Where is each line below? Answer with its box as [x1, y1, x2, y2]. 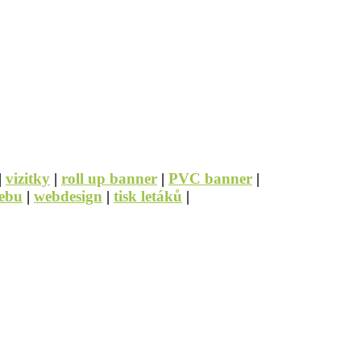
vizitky [6, 169, 50, 187]
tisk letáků [114, 187, 182, 205]
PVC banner [168, 169, 252, 187]
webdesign [34, 187, 102, 205]
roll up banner [61, 169, 157, 187]
